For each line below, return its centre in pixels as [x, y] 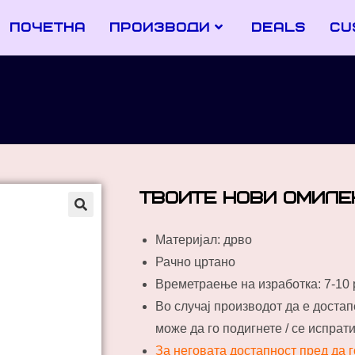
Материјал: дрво [204, 240]
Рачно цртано [195, 262]
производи [160, 28]
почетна [48, 28]
